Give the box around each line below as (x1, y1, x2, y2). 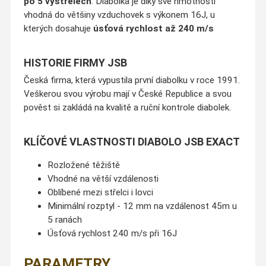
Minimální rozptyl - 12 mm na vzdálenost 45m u (47, 201, 237, 212)
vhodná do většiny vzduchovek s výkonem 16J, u (23, 9, 215, 21)
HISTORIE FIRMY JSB (23, 56, 127, 69)
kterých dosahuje (23, 23, 93, 34)
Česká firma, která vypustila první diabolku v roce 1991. (23, 75, 240, 86)
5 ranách (47, 214, 82, 226)
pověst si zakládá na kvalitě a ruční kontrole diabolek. (23, 102, 231, 113)
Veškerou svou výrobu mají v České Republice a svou (23, 88, 232, 100)
